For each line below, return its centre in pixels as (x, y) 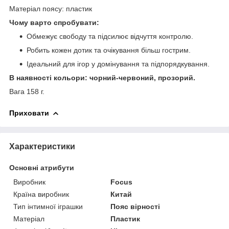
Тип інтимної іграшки (48, 206)
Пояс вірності (135, 206)
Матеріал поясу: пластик (51, 8)
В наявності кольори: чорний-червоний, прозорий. (102, 77)
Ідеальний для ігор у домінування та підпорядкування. (118, 64)
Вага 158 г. (27, 91)
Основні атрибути (42, 167)
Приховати (29, 113)
